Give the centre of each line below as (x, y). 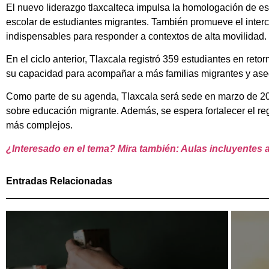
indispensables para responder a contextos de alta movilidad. (136, 36)
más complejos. (39, 125)
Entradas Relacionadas (59, 181)
